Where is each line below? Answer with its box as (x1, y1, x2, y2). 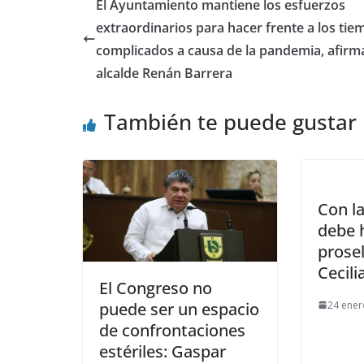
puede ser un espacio (99, 298, 259, 321)
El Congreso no (99, 277, 212, 300)
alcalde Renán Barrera (96, 63, 232, 82)
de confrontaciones (99, 319, 245, 342)
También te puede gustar (104, 106, 357, 136)
